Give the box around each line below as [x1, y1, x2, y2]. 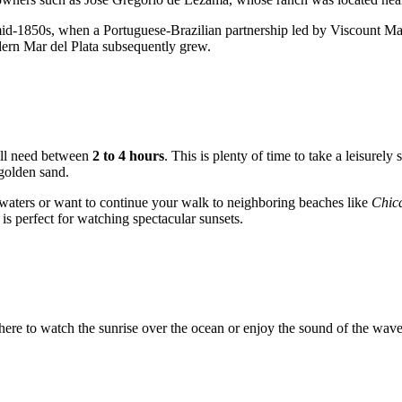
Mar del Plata [23, 39, 99, 55]
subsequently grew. [99, 39, 211, 55]
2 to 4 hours [92, 148, 164, 164]
